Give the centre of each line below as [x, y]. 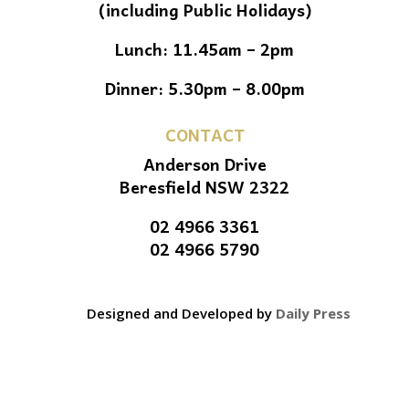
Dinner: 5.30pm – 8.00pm [204, 88]
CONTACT [204, 134]
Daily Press [313, 313]
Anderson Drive [204, 163]
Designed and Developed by [181, 313]
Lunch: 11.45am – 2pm [204, 48]
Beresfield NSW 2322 [204, 186]
